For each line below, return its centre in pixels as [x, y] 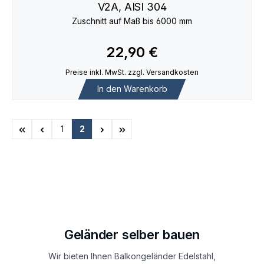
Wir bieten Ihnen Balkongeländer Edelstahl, [132, 256]
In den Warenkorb [132, 89]
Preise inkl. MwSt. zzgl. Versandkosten [132, 72]
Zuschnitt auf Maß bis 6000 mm [132, 21]
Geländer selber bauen [132, 234]
